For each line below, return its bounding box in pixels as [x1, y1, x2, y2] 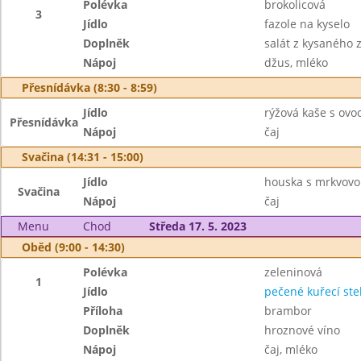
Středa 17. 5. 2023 [148, 218, 247, 234]
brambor [263, 303, 312, 318]
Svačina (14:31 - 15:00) [22, 149, 143, 164]
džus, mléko [263, 55, 328, 70]
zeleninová [263, 264, 322, 280]
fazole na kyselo [263, 16, 350, 31]
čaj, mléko [263, 342, 317, 357]
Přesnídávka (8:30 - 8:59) [22, 80, 157, 95]
